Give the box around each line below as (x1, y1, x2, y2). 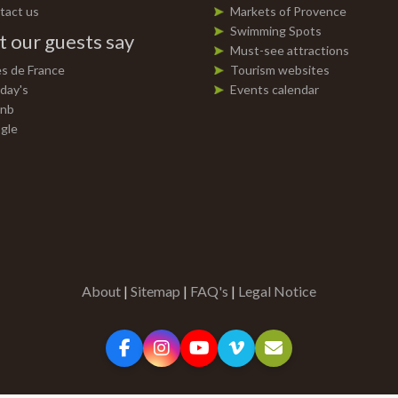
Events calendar (230, 82, 319, 97)
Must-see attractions (230, 43, 349, 58)
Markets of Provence (230, 4, 346, 19)
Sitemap (131, 283, 180, 299)
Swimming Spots (230, 23, 322, 38)
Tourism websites (230, 62, 330, 77)
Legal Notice (238, 283, 316, 299)
